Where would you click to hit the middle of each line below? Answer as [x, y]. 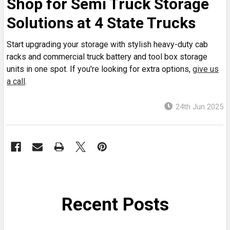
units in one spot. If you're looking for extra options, [100, 69]
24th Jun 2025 [199, 107]
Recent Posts [115, 204]
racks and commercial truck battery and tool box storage [107, 56]
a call [16, 81]
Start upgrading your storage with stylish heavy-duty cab [107, 44]
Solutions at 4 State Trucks [101, 23]
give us [206, 69]
